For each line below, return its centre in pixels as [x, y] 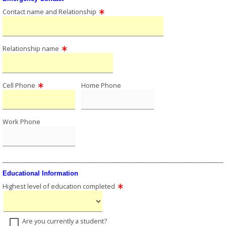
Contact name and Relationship [49, 12]
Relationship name [31, 48]
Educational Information [40, 174]
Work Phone [21, 122]
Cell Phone [19, 85]
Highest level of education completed [59, 186]
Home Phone [101, 85]
